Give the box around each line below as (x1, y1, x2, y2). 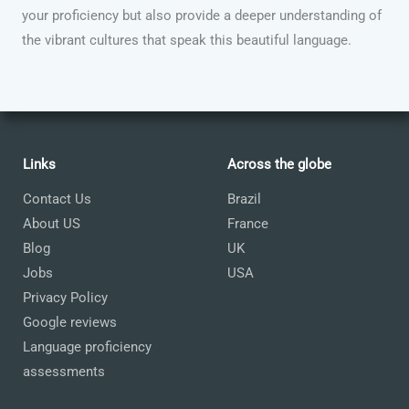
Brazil (227, 190, 261, 207)
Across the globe (227, 155, 331, 173)
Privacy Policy (23, 288, 108, 306)
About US (23, 215, 80, 232)
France (227, 215, 268, 232)
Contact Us (23, 190, 91, 207)
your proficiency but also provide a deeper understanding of (22, 6, 382, 24)
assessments (23, 362, 105, 380)
